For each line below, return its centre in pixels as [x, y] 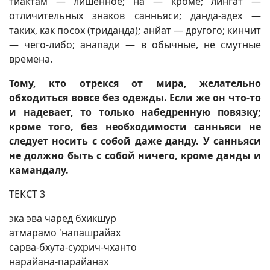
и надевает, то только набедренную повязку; [135, 112]
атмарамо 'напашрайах [65, 233]
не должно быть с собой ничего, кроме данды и [135, 155]
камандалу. [39, 170]
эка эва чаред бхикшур [63, 218]
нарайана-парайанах [59, 262]
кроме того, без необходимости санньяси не [135, 127]
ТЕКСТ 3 [27, 194]
